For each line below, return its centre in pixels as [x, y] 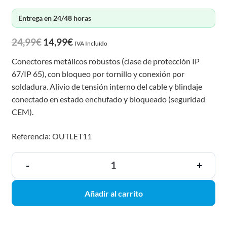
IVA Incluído [91, 44]
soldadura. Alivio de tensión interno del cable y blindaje [107, 87]
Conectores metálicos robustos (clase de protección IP [105, 61]
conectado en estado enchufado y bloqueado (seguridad [108, 99]
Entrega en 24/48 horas [54, 18]
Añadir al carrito [113, 193]
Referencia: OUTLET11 [51, 136]
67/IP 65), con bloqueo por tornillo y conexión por [98, 74]
